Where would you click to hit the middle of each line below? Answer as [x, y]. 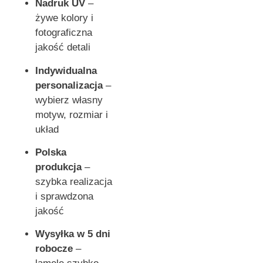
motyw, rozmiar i [72, 114]
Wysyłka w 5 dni [73, 234]
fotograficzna [64, 33]
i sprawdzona [64, 197]
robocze [54, 249]
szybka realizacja [74, 182]
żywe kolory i [64, 18]
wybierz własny [69, 100]
